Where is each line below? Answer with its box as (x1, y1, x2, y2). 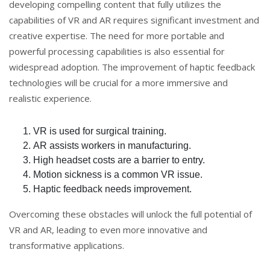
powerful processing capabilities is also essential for (9, 45, 225, 57)
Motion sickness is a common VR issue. (33, 169, 202, 180)
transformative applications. (9, 239, 124, 251)
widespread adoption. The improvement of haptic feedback (9, 60, 255, 73)
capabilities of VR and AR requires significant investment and (9, 13, 259, 26)
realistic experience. (9, 92, 92, 104)
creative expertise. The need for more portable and (9, 29, 224, 42)
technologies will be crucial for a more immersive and (9, 76, 228, 89)
